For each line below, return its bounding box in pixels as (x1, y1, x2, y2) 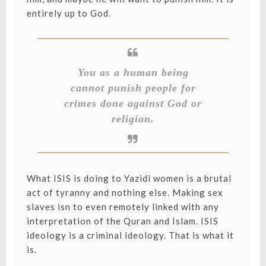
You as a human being (77, 66, 189, 79)
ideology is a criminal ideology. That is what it (26, 230, 234, 241)
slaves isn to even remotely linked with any (26, 201, 219, 213)
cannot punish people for (70, 82, 196, 94)
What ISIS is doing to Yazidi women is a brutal (26, 173, 232, 184)
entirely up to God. (26, 8, 111, 19)
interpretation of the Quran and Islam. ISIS (26, 216, 218, 227)
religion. (112, 113, 154, 125)
